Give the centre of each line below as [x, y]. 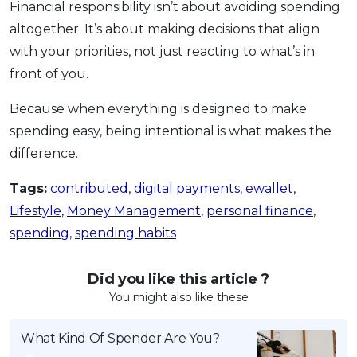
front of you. [49, 73]
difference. [44, 153]
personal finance [260, 210]
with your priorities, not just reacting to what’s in [162, 51]
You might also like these [178, 297]
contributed [89, 188]
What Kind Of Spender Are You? [120, 338]
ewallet [269, 188]
